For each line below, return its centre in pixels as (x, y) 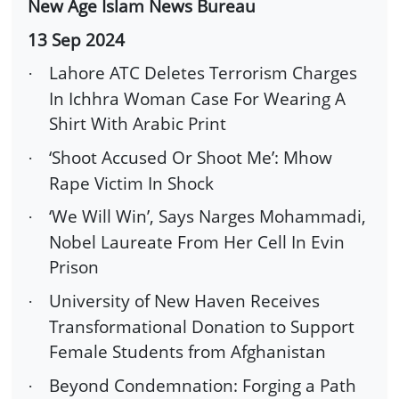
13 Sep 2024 (76, 39)
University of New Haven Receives (184, 300)
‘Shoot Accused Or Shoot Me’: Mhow (191, 157)
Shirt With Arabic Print (138, 124)
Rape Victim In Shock (131, 183)
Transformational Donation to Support (202, 326)
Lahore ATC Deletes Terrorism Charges (203, 73)
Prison (74, 267)
